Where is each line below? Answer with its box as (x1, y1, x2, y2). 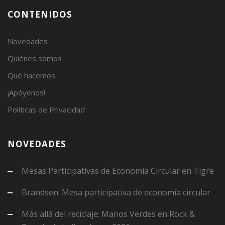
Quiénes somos (8, 53, 62, 63)
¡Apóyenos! (8, 87, 45, 97)
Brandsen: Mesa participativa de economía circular (22, 186, 210, 198)
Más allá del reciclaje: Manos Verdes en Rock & (22, 208, 195, 219)
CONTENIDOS (8, 8, 72, 20)
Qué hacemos (8, 70, 55, 80)
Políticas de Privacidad (8, 104, 85, 115)
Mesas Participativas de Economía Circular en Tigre (22, 165, 214, 176)
